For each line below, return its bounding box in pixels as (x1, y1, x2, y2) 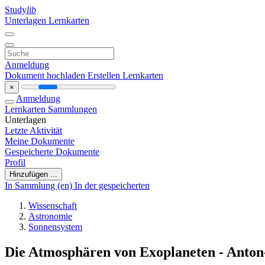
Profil (5, 157, 25, 167)
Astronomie (28, 211, 72, 221)
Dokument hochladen (5, 70, 88, 80)
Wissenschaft (28, 201, 77, 211)
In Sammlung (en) (5, 180, 75, 190)
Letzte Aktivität (5, 125, 62, 135)
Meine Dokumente (5, 136, 75, 146)
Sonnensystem (28, 222, 82, 232)
